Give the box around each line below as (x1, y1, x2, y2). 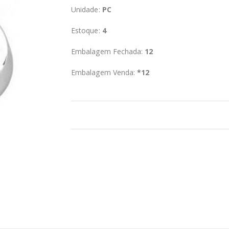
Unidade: (71, 4, 102, 14)
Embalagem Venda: (71, 67, 138, 77)
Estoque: (71, 25, 102, 35)
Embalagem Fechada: (71, 46, 145, 56)
